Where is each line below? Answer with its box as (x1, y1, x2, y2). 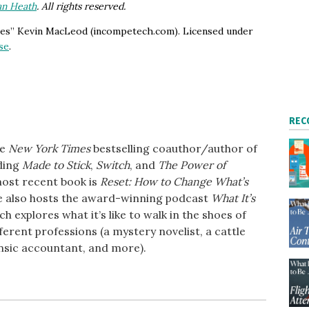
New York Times (8, 141, 90, 155)
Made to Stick (21, 157, 90, 172)
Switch (95, 157, 130, 172)
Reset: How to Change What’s (99, 174, 248, 188)
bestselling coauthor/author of (90, 141, 257, 155)
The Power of (157, 157, 226, 172)
